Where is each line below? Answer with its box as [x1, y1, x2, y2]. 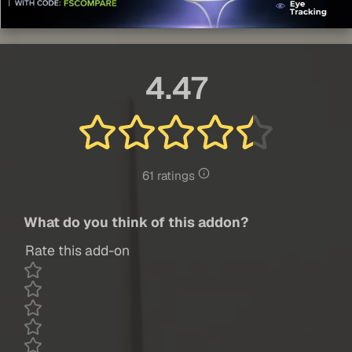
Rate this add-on [25, 241, 130, 260]
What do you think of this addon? [24, 213, 248, 232]
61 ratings [142, 168, 198, 185]
